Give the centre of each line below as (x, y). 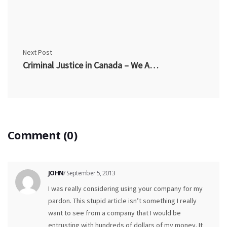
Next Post (37, 52)
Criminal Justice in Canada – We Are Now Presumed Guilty (154, 65)
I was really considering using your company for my (125, 189)
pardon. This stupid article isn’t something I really (122, 201)
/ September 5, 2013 (89, 173)
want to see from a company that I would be (115, 213)
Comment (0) (42, 135)
